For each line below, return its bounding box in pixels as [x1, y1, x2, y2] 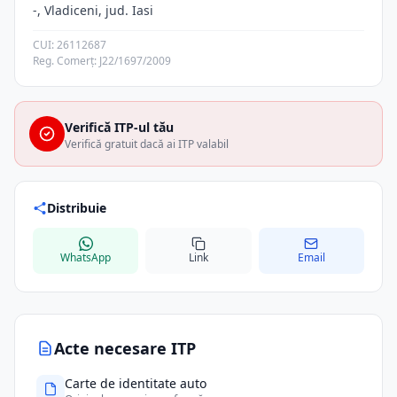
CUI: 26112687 [33, 37, 106, 52]
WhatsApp [60, 250, 112, 265]
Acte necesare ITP [54, 338, 196, 359]
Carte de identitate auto [65, 375, 206, 392]
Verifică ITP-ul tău [65, 119, 174, 136]
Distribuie [47, 199, 106, 216]
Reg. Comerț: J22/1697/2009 [33, 53, 171, 68]
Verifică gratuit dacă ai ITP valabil [65, 136, 229, 152]
